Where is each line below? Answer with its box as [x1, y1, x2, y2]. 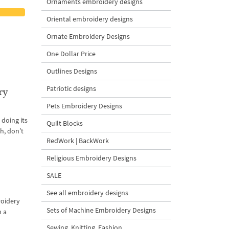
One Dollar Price [47, 49, 96, 58]
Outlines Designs [47, 66, 97, 76]
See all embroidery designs [47, 188, 128, 197]
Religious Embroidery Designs [47, 153, 136, 163]
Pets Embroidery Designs [47, 101, 122, 110]
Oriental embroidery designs [47, 14, 133, 24]
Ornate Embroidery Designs [47, 32, 130, 41]
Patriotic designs [47, 84, 96, 93]
